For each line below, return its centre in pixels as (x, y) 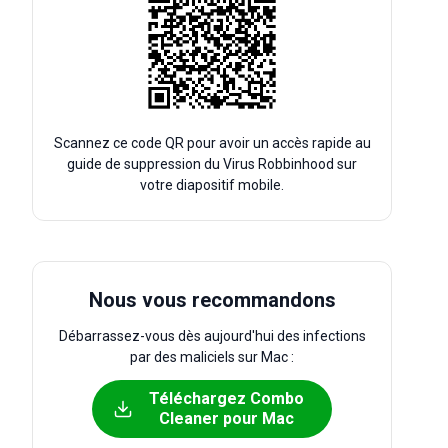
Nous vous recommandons (212, 300)
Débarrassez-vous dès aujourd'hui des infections (212, 336)
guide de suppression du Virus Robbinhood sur (212, 164)
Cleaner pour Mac (226, 418)
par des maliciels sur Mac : (212, 357)
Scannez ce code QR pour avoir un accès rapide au (212, 143)
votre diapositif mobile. (212, 185)
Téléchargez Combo (226, 398)
